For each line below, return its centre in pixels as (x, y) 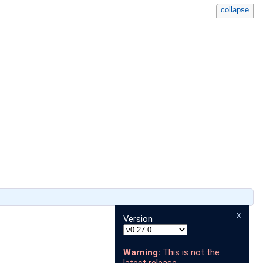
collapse (235, 10)
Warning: (142, 253)
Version (138, 219)
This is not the (190, 253)
